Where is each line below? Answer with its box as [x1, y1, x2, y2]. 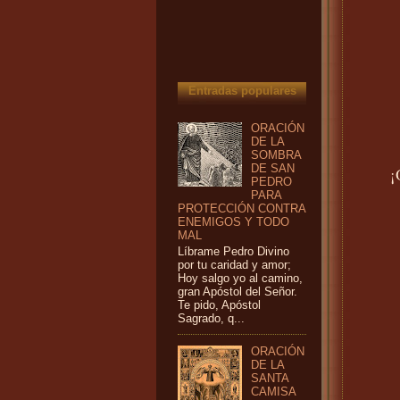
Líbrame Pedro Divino [178, 246, 289, 258]
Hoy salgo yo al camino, [178, 272, 303, 285]
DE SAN [251, 162, 296, 176]
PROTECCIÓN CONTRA [178, 203, 305, 216]
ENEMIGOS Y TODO [178, 216, 289, 229]
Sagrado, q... [178, 312, 245, 325]
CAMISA [251, 385, 296, 398]
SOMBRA [251, 149, 302, 162]
